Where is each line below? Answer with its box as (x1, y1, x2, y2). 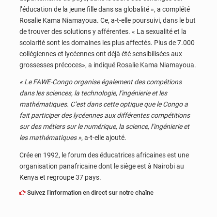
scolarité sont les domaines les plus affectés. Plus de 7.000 (19, 38, 195, 46)
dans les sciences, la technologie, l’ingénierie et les (19, 89, 167, 97)
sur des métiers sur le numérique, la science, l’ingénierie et (19, 123, 189, 131)
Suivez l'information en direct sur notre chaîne (26, 189, 154, 197)
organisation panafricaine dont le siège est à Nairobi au (19, 162, 184, 170)
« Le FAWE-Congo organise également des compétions (19, 78, 182, 86)
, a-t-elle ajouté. (81, 134, 126, 142)
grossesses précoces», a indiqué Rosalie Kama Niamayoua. (19, 61, 196, 69)
